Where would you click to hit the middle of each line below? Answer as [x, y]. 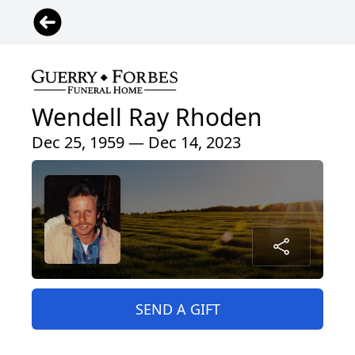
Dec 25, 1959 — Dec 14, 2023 [136, 143]
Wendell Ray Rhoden [147, 117]
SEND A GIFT [177, 309]
